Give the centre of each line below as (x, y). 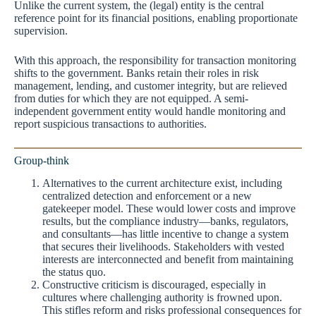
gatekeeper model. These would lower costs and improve (169, 209)
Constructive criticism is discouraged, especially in (154, 285)
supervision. (41, 30)
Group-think (42, 160)
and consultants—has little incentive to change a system (165, 234)
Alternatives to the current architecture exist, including (162, 183)
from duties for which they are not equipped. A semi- (131, 98)
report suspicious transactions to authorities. (110, 123)
